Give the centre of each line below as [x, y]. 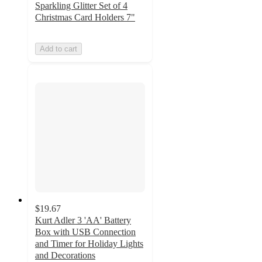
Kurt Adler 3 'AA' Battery [83, 220]
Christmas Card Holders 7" [85, 17]
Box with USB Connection [85, 232]
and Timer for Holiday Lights [89, 244]
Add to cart [58, 49]
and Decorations [65, 256]
